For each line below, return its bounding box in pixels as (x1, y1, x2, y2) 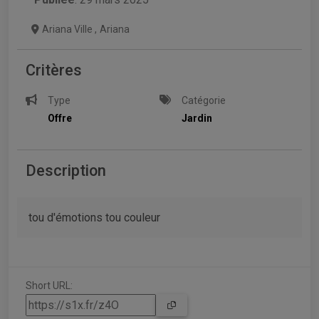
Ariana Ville (42, 23, 95, 36)
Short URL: (26, 280, 73, 292)
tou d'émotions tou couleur (28, 211, 160, 225)
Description (26, 162, 106, 180)
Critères (26, 61, 82, 80)
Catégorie (182, 95, 226, 107)
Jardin (182, 113, 213, 125)
